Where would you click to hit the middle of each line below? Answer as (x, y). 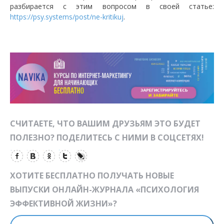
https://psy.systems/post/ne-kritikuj (67, 17)
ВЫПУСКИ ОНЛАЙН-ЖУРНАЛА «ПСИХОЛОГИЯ (104, 190)
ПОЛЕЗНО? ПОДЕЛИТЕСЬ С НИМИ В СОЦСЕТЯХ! (107, 138)
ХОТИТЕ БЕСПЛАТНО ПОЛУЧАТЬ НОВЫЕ (92, 176)
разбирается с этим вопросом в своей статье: (112, 6)
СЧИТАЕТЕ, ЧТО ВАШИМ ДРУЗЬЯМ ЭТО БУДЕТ (105, 124)
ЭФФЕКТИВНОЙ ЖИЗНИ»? (63, 204)
